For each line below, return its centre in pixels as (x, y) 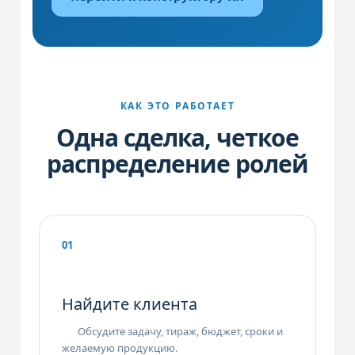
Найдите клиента (130, 304)
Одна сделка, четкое (177, 137)
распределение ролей (177, 164)
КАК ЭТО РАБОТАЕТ (177, 106)
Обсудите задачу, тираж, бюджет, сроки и (181, 331)
